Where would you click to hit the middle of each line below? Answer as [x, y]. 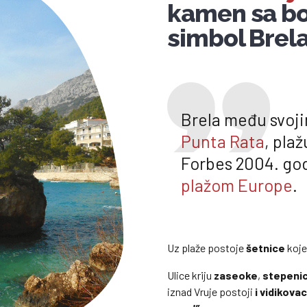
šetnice [266, 248]
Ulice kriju [191, 275]
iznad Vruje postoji [211, 292]
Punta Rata [223, 142]
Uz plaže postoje [207, 248]
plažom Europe [237, 185]
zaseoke [236, 275]
